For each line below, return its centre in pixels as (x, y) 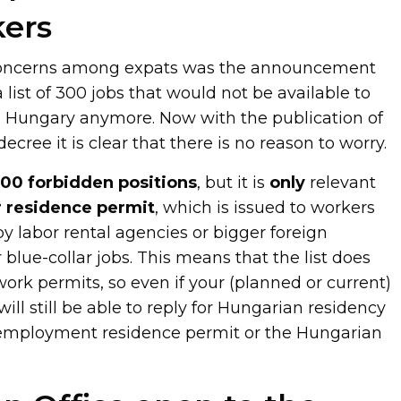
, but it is (234, 182)
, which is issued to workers (265, 207)
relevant (341, 182)
